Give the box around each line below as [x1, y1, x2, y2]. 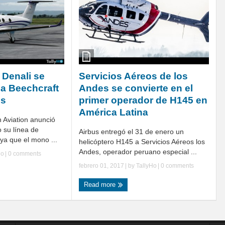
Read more [84, 181, 118, 189]
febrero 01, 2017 [79, 162, 124, 170]
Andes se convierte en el [79, 83, 193, 94]
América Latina [79, 107, 148, 118]
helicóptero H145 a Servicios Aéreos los [79, 138, 205, 146]
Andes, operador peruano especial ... [79, 148, 197, 156]
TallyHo [136, 162, 157, 170]
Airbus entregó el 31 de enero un [79, 128, 184, 136]
